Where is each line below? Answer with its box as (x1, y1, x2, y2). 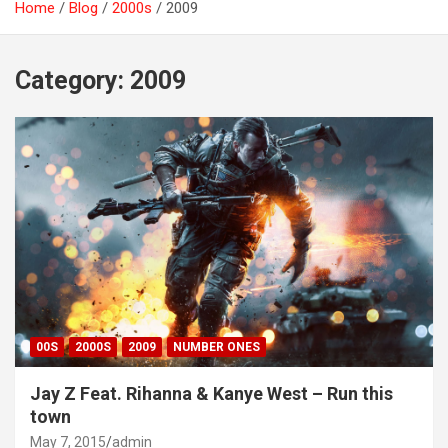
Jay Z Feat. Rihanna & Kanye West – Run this (30, 383, 393, 405)
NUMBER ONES (173, 340, 260, 355)
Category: (15, 65, 130, 95)
